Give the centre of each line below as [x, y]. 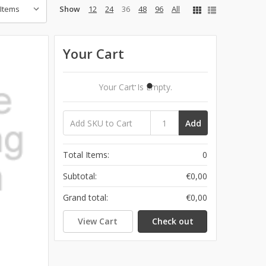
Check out [172, 221]
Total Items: [86, 155]
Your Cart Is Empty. [136, 87]
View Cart [98, 221]
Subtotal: [80, 176]
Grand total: [86, 198]
